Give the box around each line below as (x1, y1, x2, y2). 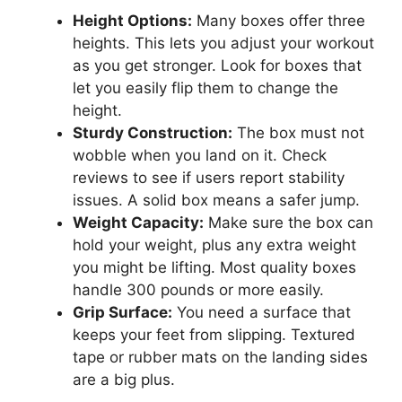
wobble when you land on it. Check (73, 145, 327, 164)
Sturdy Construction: (73, 123, 232, 142)
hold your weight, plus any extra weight (73, 235, 356, 254)
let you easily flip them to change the (73, 78, 338, 97)
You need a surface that (172, 302, 351, 321)
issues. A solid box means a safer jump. (73, 190, 360, 209)
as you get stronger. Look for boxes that (73, 56, 362, 74)
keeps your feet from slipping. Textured (73, 325, 355, 344)
